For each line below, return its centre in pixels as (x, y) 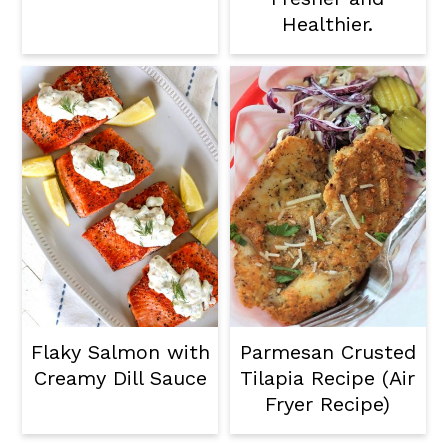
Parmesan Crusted (327, 352)
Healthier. (328, 24)
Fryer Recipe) (328, 404)
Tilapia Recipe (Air (328, 378)
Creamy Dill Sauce (120, 378)
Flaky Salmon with (120, 352)
